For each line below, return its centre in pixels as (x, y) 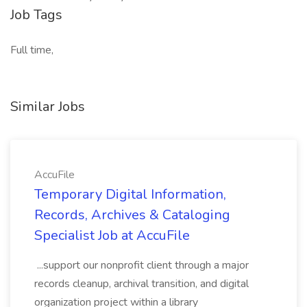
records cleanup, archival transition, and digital (142, 284)
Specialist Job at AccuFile (112, 235)
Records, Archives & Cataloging (132, 215)
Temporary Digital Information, (130, 194)
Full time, (32, 50)
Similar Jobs (48, 107)
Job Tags (36, 15)
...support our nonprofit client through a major (142, 265)
